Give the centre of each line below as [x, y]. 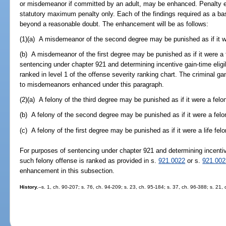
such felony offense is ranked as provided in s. [89, 160]
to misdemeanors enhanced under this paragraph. [92, 84]
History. [29, 187]
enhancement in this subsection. [67, 171]
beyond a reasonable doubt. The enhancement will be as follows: [114, 24]
